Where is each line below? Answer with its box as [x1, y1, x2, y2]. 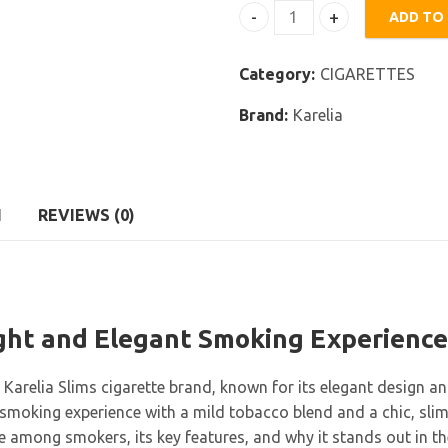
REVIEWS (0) [38, 206, 135, 225]
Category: [239, 65, 319, 84]
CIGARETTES [320, 65, 415, 84]
